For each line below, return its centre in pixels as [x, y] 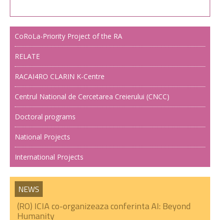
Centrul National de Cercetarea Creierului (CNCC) [92, 96]
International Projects [49, 157]
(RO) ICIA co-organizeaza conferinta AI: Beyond [104, 206]
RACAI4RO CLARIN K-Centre [60, 76]
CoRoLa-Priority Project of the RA [69, 36]
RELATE [27, 56]
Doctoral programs [45, 116]
